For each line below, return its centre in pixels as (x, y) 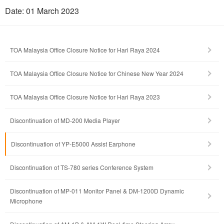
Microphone (26, 201)
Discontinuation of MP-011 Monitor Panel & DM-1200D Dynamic (97, 191)
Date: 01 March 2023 (42, 11)
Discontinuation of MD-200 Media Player (65, 120)
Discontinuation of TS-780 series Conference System (82, 167)
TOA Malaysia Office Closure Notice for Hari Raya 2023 (85, 97)
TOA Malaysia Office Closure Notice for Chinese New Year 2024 (97, 73)
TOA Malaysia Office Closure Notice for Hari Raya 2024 (85, 50)
